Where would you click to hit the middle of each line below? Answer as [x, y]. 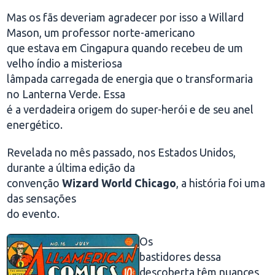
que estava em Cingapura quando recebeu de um [125, 48]
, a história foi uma [221, 183]
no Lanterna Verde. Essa [66, 94]
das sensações [42, 198]
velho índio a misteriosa [65, 63]
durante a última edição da [71, 168]
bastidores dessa [180, 257]
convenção [35, 183]
